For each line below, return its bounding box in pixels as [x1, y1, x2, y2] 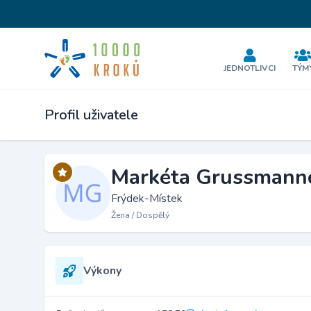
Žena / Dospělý [111, 210, 169, 221]
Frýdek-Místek [111, 191, 183, 206]
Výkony [83, 263, 121, 278]
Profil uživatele [44, 106, 138, 124]
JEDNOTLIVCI [224, 62, 276, 74]
